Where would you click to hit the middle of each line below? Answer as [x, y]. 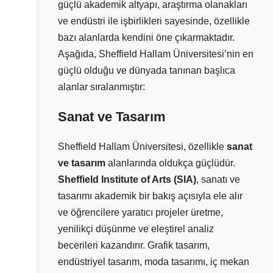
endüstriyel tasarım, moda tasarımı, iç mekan [154, 261]
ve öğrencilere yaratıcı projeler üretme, [140, 212]
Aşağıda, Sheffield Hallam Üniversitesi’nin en [156, 54]
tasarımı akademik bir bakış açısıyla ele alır [150, 196]
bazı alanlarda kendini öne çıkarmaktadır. [146, 37]
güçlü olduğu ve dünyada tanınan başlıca [147, 70]
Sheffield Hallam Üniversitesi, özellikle [142, 146]
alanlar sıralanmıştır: [101, 87]
